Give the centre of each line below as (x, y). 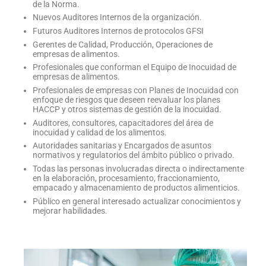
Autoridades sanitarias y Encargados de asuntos (122, 146)
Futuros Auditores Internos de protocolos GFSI (118, 31)
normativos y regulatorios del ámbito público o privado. (134, 155)
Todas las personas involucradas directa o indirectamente (138, 169)
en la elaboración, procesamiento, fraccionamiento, (126, 178)
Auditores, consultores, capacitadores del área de (123, 123)
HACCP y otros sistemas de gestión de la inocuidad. (127, 110)
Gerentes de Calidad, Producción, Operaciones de (123, 44)
